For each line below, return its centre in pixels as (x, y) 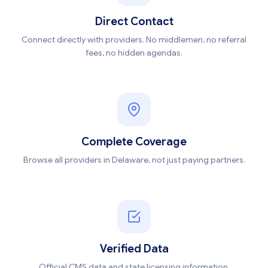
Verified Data (134, 249)
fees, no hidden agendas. (134, 53)
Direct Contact (134, 22)
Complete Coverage (134, 142)
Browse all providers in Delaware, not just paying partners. (134, 160)
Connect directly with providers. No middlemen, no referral (134, 40)
